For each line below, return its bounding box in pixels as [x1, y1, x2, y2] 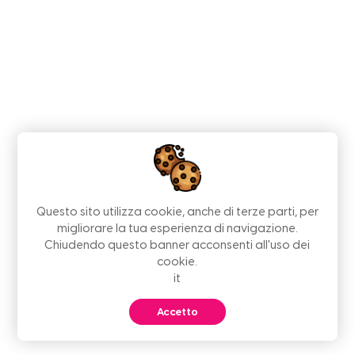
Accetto [156, 306, 198, 319]
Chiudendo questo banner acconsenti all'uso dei [44, 238, 311, 253]
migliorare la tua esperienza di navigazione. [56, 221, 298, 236]
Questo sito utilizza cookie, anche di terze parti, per [36, 204, 319, 219]
